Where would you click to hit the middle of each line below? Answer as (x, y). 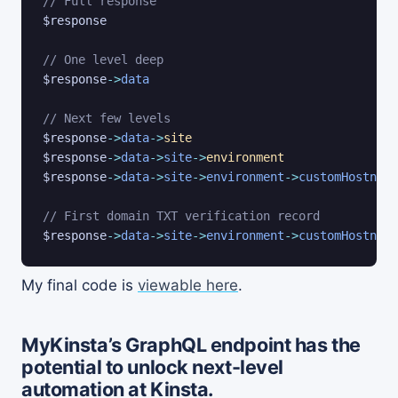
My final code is (80, 285)
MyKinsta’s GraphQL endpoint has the (191, 344)
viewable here (188, 285)
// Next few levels (107, 118)
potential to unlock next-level (153, 366)
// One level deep (103, 59)
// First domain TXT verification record (181, 215)
